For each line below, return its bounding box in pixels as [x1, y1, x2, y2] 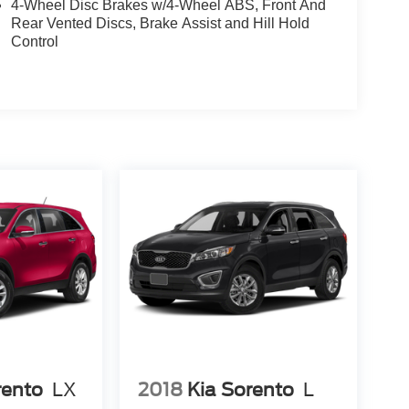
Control [10, 34, 58, 50]
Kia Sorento [186, 379, 294, 402]
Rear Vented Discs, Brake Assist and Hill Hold [10, 16, 309, 32]
